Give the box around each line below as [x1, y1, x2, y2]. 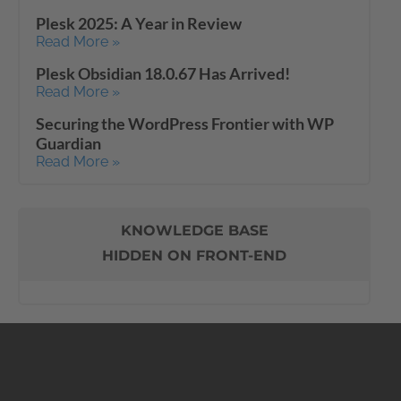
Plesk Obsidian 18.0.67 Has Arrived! [36, 63, 290, 83]
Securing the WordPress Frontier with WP [36, 113, 334, 133]
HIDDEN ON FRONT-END [102, 246, 287, 264]
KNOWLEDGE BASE [120, 221, 269, 239]
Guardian [36, 132, 101, 153]
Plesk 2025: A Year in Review [36, 13, 242, 33]
